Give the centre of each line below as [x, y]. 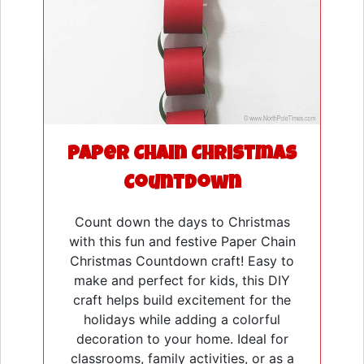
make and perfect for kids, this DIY [182, 280]
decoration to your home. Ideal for [182, 338]
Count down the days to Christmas [182, 221]
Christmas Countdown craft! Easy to [182, 260]
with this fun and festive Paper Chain [182, 241]
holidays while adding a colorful [182, 319]
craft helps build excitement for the [182, 299]
